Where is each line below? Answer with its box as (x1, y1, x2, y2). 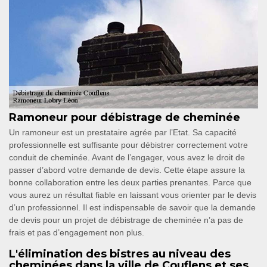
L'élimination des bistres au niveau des (9, 247, 231, 261)
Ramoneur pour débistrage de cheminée (9, 111, 240, 125)
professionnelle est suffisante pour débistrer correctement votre (9, 140, 248, 150)
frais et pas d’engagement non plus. (9, 228, 144, 238)
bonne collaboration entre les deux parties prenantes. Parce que (9, 178, 252, 188)
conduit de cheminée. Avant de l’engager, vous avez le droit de (9, 153, 245, 163)
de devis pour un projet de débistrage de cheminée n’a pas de (9, 215, 243, 225)
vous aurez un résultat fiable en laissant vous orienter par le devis (9, 190, 256, 200)
